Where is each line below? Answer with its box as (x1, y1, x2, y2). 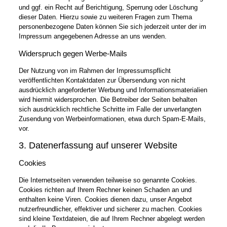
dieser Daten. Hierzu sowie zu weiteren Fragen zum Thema (18, 13, 192, 21)
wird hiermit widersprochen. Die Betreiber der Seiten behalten (18, 95, 197, 103)
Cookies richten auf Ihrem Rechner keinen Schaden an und (18, 185, 192, 194)
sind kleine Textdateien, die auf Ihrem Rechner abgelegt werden (18, 214, 205, 222)
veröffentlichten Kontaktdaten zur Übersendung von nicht (18, 76, 185, 84)
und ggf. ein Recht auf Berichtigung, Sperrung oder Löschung (18, 3, 198, 11)
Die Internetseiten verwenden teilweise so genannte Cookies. (18, 176, 197, 184)
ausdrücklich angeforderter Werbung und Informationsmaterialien (18, 86, 207, 94)
